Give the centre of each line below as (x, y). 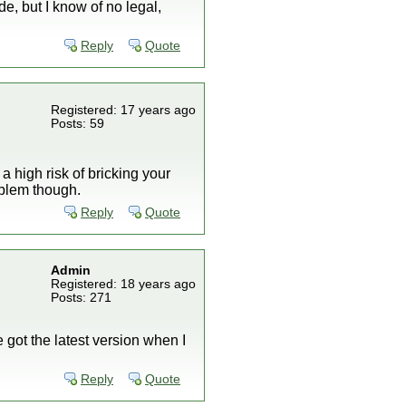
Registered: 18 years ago (123, 284)
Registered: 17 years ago (123, 110)
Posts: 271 (81, 298)
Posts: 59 (77, 124)
